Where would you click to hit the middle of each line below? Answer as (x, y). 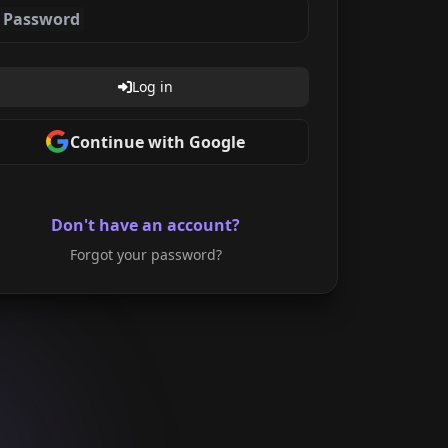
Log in (153, 86)
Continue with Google (158, 141)
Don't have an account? (146, 224)
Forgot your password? (145, 254)
